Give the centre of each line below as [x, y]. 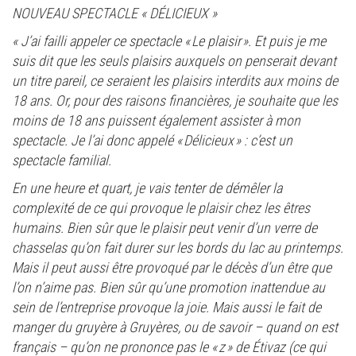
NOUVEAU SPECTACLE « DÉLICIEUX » [114, 13]
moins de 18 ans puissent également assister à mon [156, 120]
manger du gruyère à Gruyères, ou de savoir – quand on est [175, 327]
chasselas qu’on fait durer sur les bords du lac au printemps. [178, 247]
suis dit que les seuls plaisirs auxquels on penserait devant [174, 60]
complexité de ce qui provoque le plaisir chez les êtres [161, 207]
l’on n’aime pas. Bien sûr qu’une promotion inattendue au [168, 287]
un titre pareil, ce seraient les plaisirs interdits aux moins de [175, 80]
